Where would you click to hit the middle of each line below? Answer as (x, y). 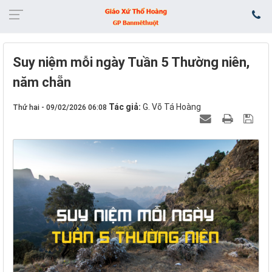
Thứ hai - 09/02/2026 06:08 (60, 107)
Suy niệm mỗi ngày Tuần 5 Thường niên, (131, 62)
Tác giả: (126, 107)
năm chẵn (42, 82)
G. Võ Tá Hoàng (172, 107)
